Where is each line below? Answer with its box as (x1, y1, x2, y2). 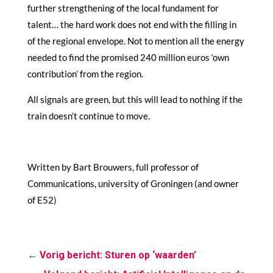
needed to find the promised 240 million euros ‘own (27, 51, 229, 63)
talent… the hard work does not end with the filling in (27, 18, 236, 30)
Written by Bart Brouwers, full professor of (27, 161, 199, 172)
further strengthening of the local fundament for (27, 2, 219, 13)
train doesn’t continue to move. (27, 110, 150, 121)
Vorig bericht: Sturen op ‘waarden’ (39, 249, 196, 261)
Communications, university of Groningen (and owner (27, 177, 239, 189)
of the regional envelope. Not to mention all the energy (27, 35, 244, 46)
